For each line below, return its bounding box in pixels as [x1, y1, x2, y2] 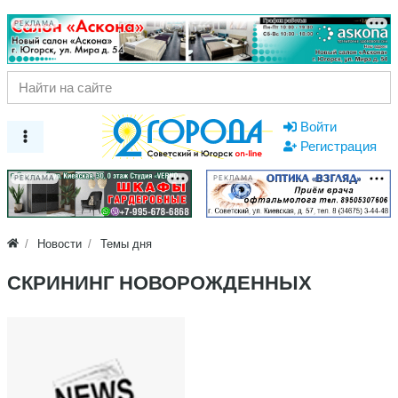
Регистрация [300, 138, 377, 154]
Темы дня [100, 236, 153, 251]
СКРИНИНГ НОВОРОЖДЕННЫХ [7, 271, 312, 294]
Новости [37, 236, 83, 251]
